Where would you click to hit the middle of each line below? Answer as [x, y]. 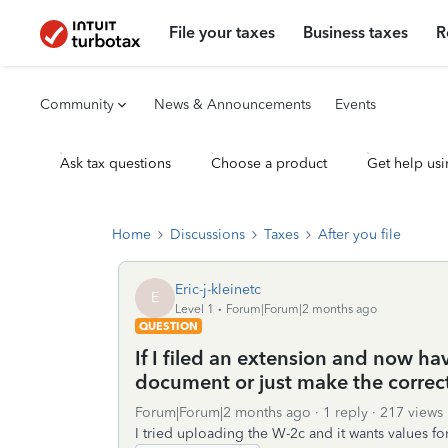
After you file [359, 234]
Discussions [207, 234]
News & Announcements [232, 104]
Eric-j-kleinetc [218, 289]
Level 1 [194, 308]
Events [355, 104]
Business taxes [356, 32]
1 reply [345, 412]
